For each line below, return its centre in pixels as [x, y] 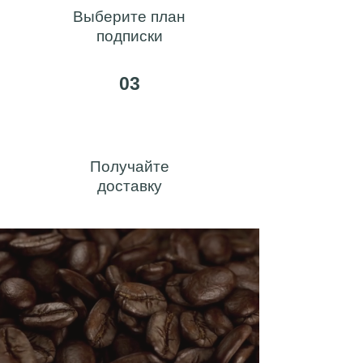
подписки [129, 36]
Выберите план [129, 17]
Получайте [129, 167]
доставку [129, 186]
